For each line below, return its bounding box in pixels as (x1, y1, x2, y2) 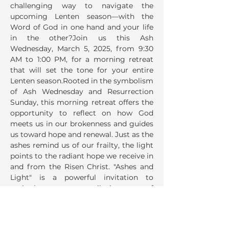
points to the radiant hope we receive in (10, 151, 153, 161)
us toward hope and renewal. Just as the (10, 130, 153, 139)
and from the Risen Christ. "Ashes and (10, 162, 153, 171)
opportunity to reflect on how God (10, 108, 153, 118)
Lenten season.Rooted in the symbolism (10, 76, 153, 85)
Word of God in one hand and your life (10, 22, 153, 32)
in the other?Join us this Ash (10, 33, 153, 42)
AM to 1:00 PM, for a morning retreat (10, 55, 153, 64)
